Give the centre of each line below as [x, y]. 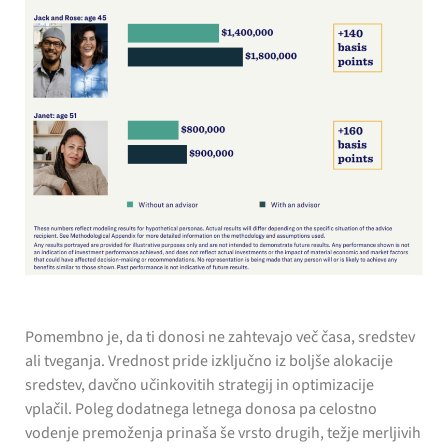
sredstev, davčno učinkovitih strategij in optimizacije [199, 385]
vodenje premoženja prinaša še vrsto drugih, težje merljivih [223, 433]
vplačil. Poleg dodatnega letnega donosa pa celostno [201, 409]
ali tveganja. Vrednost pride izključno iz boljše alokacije [209, 361]
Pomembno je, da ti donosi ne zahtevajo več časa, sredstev [220, 337]
